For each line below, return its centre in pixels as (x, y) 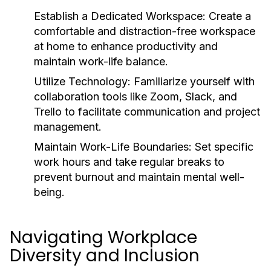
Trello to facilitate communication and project (147, 112)
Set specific (223, 147)
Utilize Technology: (82, 81)
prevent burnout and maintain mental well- (139, 177)
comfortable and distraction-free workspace (145, 31)
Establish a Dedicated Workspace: (120, 16)
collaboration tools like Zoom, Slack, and (135, 96)
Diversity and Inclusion (105, 256)
